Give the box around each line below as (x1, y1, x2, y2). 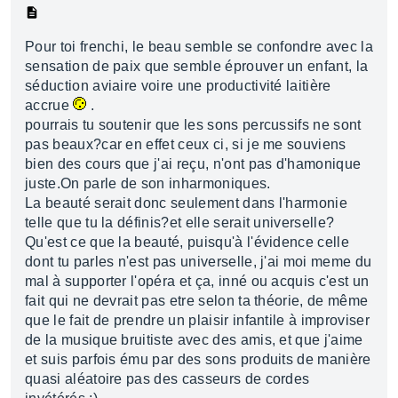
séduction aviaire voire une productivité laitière (25, 78, 331, 93)
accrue (25, 98, 74, 113)
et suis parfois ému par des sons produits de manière (25, 352, 371, 367)
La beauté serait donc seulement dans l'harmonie (25, 195, 348, 211)
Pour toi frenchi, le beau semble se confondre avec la (25, 39, 373, 54)
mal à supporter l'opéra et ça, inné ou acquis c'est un (25, 274, 370, 289)
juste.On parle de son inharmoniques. (25, 176, 271, 191)
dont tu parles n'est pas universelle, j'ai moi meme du (25, 254, 372, 269)
